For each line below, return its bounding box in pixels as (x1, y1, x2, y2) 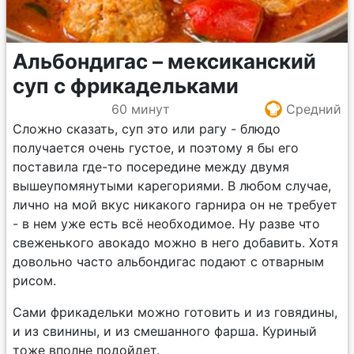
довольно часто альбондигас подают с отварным (13, 254, 324, 269)
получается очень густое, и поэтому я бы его (13, 140, 299, 156)
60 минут (111, 100, 170, 117)
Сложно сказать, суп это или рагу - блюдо (13, 121, 281, 137)
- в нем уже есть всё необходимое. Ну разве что (13, 216, 320, 232)
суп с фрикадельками (13, 73, 239, 98)
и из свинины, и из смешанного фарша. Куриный (13, 323, 317, 339)
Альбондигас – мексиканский (13, 49, 316, 73)
